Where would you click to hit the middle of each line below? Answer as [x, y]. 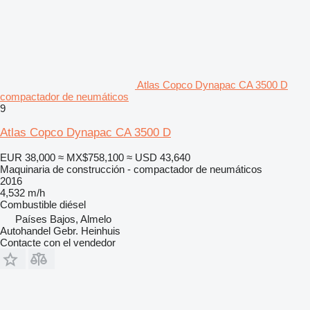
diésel [73, 204]
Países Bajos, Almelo [63, 219]
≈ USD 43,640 [158, 157]
